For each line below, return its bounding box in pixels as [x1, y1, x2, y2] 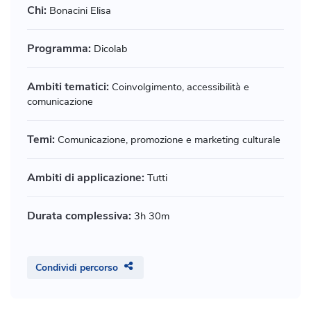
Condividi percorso [35, 261, 118, 275]
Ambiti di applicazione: [27, 170, 144, 186]
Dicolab [91, 42, 128, 56]
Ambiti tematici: [27, 79, 109, 95]
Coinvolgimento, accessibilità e [109, 80, 249, 94]
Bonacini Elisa [47, 3, 111, 18]
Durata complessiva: [27, 208, 131, 224]
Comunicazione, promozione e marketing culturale [55, 133, 280, 147]
